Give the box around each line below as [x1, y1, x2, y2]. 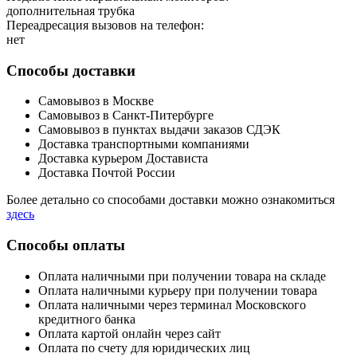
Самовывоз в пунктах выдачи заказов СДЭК [38, 123, 280, 137]
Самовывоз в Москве [38, 94, 154, 108]
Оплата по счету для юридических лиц [38, 340, 250, 355]
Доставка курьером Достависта [38, 151, 208, 166]
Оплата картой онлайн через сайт [38, 326, 221, 340]
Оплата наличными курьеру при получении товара [38, 283, 317, 297]
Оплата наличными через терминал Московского [38, 297, 306, 312]
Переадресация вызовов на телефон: [6, 18, 204, 32]
